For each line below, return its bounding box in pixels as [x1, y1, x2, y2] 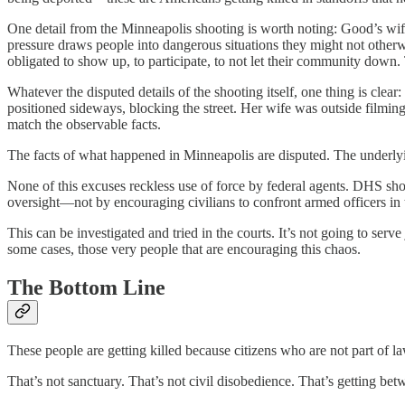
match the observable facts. [7, 117, 161, 133]
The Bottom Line [7, 275, 165, 299]
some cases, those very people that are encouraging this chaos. [7, 241, 361, 258]
